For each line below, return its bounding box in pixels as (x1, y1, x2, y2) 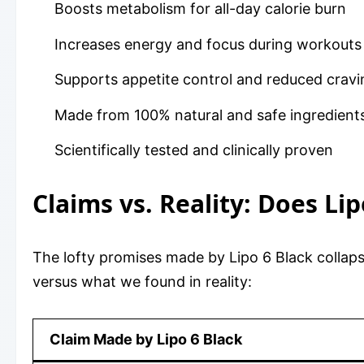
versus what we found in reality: (32, 273, 252, 291)
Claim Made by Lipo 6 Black (50, 331, 242, 349)
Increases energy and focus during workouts (54, 35, 362, 53)
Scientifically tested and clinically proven (54, 141, 333, 159)
